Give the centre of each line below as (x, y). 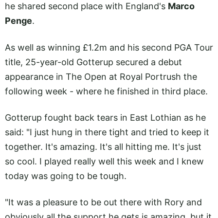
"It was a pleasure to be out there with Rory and (103, 202)
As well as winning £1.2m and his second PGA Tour (109, 47)
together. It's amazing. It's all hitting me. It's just (103, 146)
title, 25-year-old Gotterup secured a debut (93, 62)
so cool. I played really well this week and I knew (104, 161)
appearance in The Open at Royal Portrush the (101, 76)
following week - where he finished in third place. (106, 91)
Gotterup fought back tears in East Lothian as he (105, 117)
